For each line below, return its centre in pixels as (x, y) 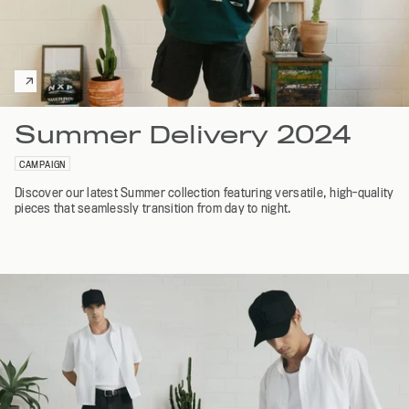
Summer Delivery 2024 (183, 134)
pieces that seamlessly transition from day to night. (153, 208)
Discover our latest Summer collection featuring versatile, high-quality (204, 192)
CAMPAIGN (42, 164)
